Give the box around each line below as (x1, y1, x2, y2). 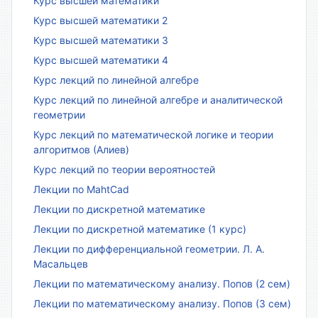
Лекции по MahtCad (33, 183, 129, 196)
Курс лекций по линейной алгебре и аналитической (33, 94, 283, 106)
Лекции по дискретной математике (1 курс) (33, 223, 246, 236)
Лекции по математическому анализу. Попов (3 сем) (33, 297, 291, 310)
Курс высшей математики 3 (33, 34, 168, 47)
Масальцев (33, 258, 88, 270)
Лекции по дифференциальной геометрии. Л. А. (33, 243, 265, 256)
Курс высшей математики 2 (33, 14, 168, 27)
